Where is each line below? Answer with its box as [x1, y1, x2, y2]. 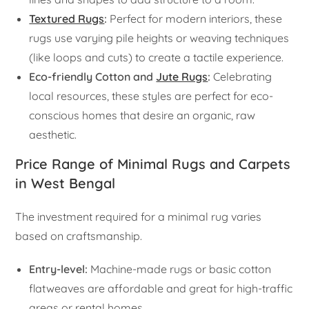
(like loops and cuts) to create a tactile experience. [29, 50, 284, 65]
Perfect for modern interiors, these [107, 12, 283, 26]
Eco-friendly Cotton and [29, 70, 157, 84]
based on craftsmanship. [15, 229, 143, 243]
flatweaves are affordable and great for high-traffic [29, 281, 293, 296]
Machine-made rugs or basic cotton [88, 262, 272, 277]
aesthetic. [29, 128, 77, 142]
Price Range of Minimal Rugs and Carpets [15, 155, 291, 173]
